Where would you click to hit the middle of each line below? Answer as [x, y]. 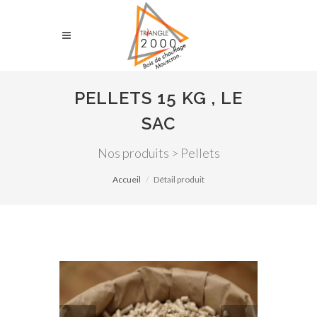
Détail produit [179, 179]
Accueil [127, 179]
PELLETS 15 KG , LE [158, 98]
